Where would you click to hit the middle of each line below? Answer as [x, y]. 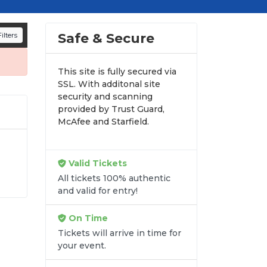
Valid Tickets [97, 164]
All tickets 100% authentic [114, 178]
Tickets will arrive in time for [119, 233]
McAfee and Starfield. [103, 122]
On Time [87, 218]
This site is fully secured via [117, 72]
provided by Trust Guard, [111, 109]
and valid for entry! [98, 191]
